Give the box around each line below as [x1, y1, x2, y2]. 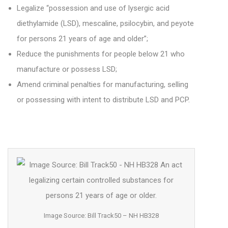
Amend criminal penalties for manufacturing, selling [17, 80, 188, 90]
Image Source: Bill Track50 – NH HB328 [44, 212, 159, 220]
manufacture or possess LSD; [17, 65, 117, 74]
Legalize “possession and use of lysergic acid [17, 4, 169, 13]
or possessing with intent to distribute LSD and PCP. [17, 95, 190, 105]
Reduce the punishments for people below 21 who [17, 49, 185, 59]
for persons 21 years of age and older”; [17, 34, 148, 44]
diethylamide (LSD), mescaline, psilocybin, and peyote [17, 19, 194, 28]
